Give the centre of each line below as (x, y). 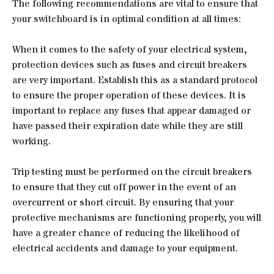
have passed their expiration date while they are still (128, 126)
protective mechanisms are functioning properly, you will (137, 217)
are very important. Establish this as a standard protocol (135, 80)
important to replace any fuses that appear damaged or (131, 110)
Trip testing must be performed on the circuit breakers (132, 172)
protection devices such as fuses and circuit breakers (130, 65)
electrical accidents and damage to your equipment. (125, 248)
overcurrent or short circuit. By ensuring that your (123, 202)
